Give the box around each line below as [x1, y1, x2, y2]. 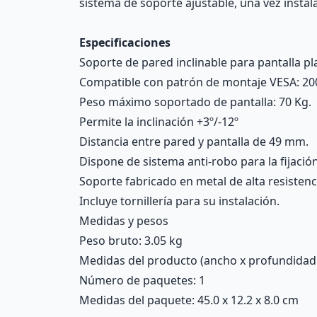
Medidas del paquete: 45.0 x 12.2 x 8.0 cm [79, 292, 299, 308]
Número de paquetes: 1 [79, 272, 205, 288]
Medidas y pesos [79, 213, 168, 229]
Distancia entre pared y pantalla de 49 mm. [79, 134, 309, 149]
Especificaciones [79, 35, 171, 50]
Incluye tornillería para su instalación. [79, 193, 279, 209]
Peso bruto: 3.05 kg [79, 233, 183, 248]
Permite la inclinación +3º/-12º [79, 114, 238, 129]
